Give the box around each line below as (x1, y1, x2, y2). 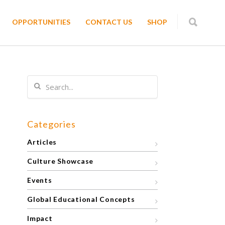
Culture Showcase (27, 157, 93, 165)
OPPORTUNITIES (12, 18, 70, 26)
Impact (27, 214, 53, 222)
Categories (27, 119, 76, 130)
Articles (27, 138, 57, 146)
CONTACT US (85, 18, 132, 26)
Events (27, 176, 52, 184)
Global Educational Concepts (27, 195, 135, 203)
